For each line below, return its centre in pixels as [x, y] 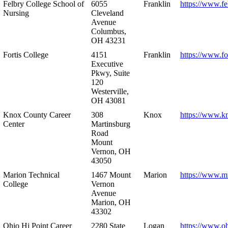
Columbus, [109, 31]
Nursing [16, 13]
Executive [107, 64]
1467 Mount [111, 175]
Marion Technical [31, 175]
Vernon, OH [111, 151]
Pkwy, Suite [110, 73]
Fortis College [26, 54]
